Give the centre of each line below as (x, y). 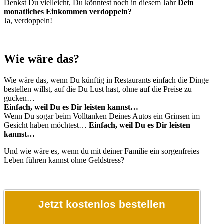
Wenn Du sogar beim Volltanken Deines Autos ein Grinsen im (102, 116)
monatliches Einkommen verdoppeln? (68, 12)
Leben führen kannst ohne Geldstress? (64, 160)
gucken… (19, 98)
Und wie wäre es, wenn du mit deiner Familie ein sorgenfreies (102, 151)
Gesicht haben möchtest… (46, 125)
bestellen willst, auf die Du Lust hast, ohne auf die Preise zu (98, 89)
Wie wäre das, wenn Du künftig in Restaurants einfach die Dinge (106, 80)
